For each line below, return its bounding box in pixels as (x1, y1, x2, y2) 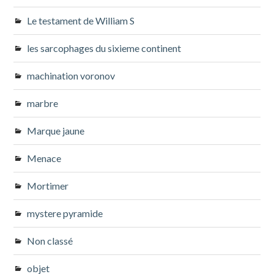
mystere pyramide (27, 207, 103, 219)
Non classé (27, 234, 73, 246)
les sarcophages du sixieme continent (27, 42, 182, 54)
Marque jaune (27, 124, 85, 136)
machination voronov (27, 69, 116, 81)
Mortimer (27, 179, 69, 191)
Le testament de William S (27, 14, 135, 26)
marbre (27, 97, 59, 109)
